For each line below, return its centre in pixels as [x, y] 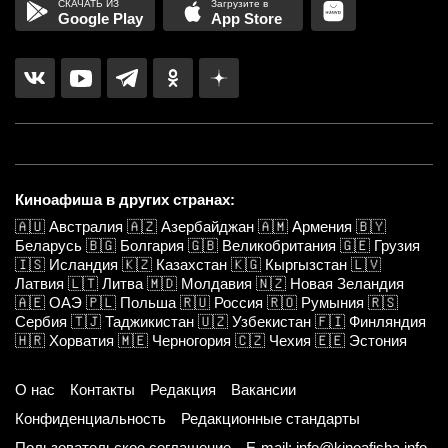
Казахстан [191, 265]
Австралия [86, 227]
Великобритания [279, 246]
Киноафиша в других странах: [125, 200]
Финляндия [387, 322]
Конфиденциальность [90, 419]
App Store [247, 19]
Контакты [102, 390]
